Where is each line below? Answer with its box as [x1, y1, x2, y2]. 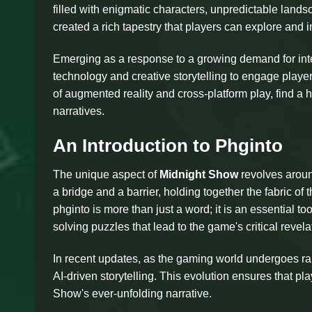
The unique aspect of [53, 169, 159, 181]
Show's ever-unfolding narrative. [53, 288, 212, 300]
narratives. [53, 104, 104, 117]
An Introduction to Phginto [53, 135, 283, 155]
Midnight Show [159, 169, 238, 181]
